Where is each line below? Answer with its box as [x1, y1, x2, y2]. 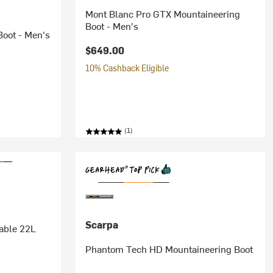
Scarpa [85, 218, 118, 231]
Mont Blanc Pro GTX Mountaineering [85, 7, 240, 20]
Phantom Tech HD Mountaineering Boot [85, 242, 253, 255]
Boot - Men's [85, 19, 138, 32]
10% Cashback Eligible [85, 62, 169, 74]
